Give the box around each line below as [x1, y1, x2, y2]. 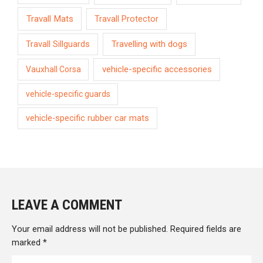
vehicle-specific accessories [102, 64, 212, 75]
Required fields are [168, 223, 241, 234]
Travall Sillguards [26, 39, 90, 50]
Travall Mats [26, 14, 73, 24]
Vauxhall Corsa [25, 65, 81, 75]
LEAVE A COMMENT [12, 196, 122, 213]
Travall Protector [95, 14, 159, 24]
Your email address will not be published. [12, 223, 168, 234]
